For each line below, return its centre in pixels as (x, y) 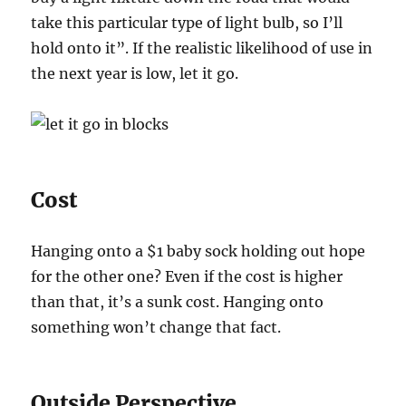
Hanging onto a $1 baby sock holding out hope (198, 251)
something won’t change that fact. (156, 328)
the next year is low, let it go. (135, 74)
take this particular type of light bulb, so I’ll (187, 23)
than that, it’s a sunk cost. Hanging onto (178, 302)
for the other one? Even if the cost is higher (187, 277)
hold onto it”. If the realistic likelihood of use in (202, 48)
